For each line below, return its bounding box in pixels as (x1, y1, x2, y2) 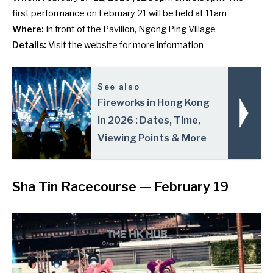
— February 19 (136, 178, 229, 194)
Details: (12, 40, 48, 51)
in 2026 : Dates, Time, (97, 114, 201, 126)
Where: (12, 24, 46, 35)
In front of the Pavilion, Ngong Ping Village (46, 24, 216, 35)
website (84, 40, 118, 51)
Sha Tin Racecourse (12, 178, 136, 194)
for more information (118, 40, 204, 51)
